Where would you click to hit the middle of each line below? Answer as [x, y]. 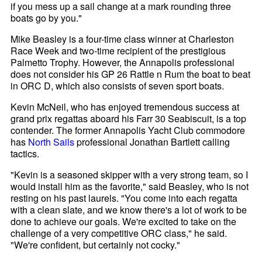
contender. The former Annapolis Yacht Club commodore [128, 130]
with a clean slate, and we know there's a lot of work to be [129, 209]
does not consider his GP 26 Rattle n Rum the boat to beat [131, 74]
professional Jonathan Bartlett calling [152, 142]
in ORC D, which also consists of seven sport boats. [118, 85]
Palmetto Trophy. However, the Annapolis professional [123, 62]
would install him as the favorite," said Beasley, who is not [130, 186]
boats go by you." [46, 18]
